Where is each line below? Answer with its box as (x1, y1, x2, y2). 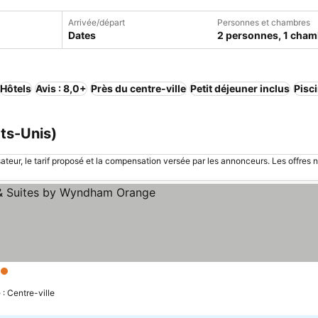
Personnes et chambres (217, 17, 310, 28)
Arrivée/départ (68, 17, 125, 28)
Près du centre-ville (91, 82, 186, 94)
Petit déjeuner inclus (190, 82, 290, 94)
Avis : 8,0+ (35, 82, 87, 94)
